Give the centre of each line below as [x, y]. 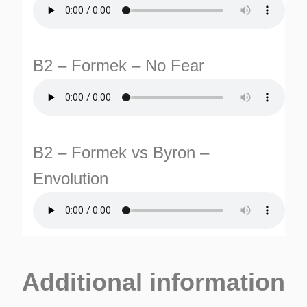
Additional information [153, 282]
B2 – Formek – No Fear [119, 65]
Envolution [71, 178]
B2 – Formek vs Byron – [121, 152]
